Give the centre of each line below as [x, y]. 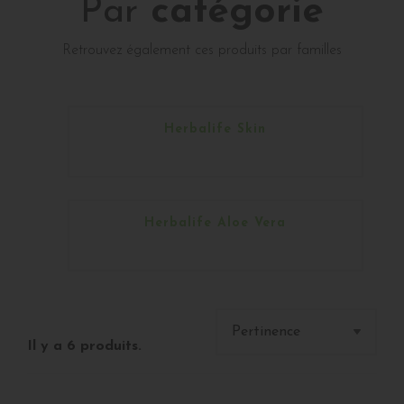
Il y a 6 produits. [84, 346]
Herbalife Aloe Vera [216, 223]
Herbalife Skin [216, 129]
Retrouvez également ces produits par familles [202, 50]
